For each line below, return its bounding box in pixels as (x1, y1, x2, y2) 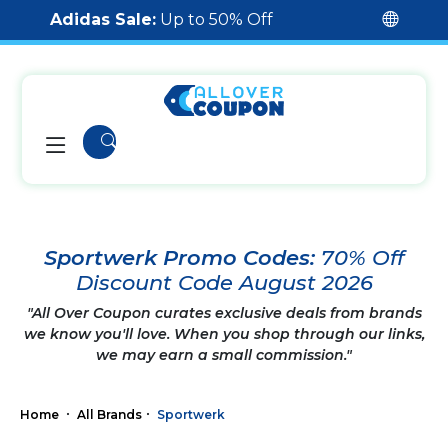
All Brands (77, 406, 142, 422)
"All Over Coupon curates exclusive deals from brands (26, 304, 422, 322)
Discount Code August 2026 (75, 270, 373, 295)
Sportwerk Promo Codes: (44, 245, 321, 270)
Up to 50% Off (156, 10, 273, 29)
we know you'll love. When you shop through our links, (23, 325, 425, 343)
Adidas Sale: (50, 10, 156, 29)
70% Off (321, 245, 404, 270)
